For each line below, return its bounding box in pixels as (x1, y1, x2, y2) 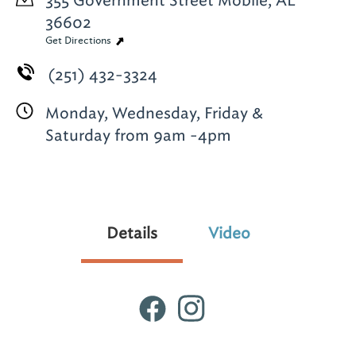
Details (106, 222, 157, 243)
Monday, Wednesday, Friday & (45, 103, 263, 123)
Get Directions (45, 34, 114, 47)
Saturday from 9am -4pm (45, 125, 231, 145)
